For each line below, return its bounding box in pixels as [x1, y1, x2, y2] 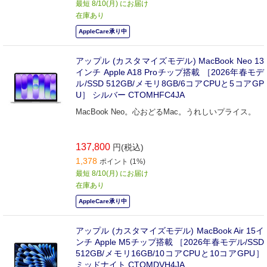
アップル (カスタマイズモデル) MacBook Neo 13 [76, 56, 264, 66]
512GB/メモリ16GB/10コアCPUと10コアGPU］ [76, 249, 264, 259]
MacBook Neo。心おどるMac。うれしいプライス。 [76, 107, 256, 117]
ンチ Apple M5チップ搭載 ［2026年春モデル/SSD [76, 237, 264, 247]
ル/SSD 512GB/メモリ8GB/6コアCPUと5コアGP [76, 79, 264, 89]
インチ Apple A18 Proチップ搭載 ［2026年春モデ [76, 67, 264, 77]
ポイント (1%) [100, 157, 145, 166]
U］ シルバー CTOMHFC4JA [76, 90, 185, 100]
